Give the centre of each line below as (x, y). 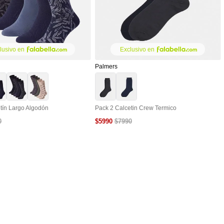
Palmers (106, 66)
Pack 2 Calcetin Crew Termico (135, 108)
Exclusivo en (137, 49)
